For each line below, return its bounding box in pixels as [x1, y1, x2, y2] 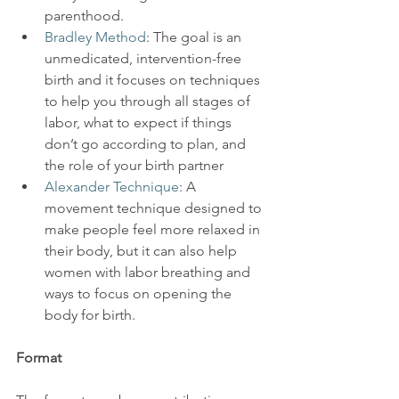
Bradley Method [45, 28, 146, 45]
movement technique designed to [45, 199, 265, 216]
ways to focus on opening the [45, 285, 235, 302]
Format [16, 349, 61, 366]
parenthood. [45, 7, 124, 24]
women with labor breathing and [45, 264, 254, 281]
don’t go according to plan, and [45, 135, 249, 152]
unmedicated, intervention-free [45, 50, 245, 67]
